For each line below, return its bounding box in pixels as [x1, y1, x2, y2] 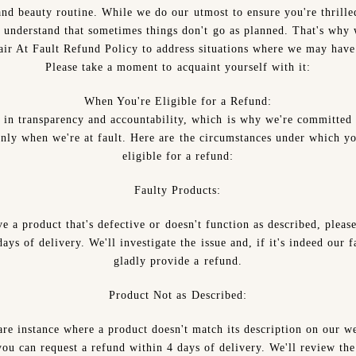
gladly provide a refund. [114, 255, 242, 267]
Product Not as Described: [109, 289, 247, 301]
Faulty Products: [134, 184, 222, 196]
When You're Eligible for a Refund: [83, 95, 273, 107]
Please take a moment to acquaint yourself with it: [45, 61, 311, 73]
